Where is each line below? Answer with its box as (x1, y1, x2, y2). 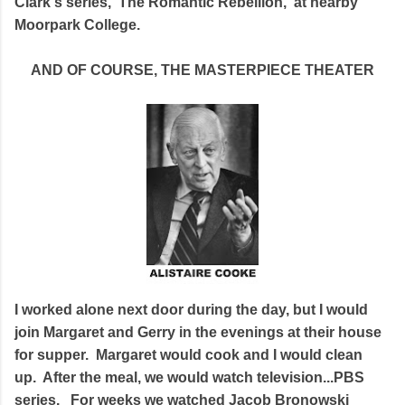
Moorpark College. (14, 17, 140, 33)
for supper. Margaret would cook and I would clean (14, 346, 363, 363)
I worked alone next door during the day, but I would (14, 301, 368, 317)
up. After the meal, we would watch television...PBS (14, 369, 364, 385)
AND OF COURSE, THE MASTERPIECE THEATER (31, 62, 374, 79)
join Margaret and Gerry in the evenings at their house (14, 324, 381, 340)
